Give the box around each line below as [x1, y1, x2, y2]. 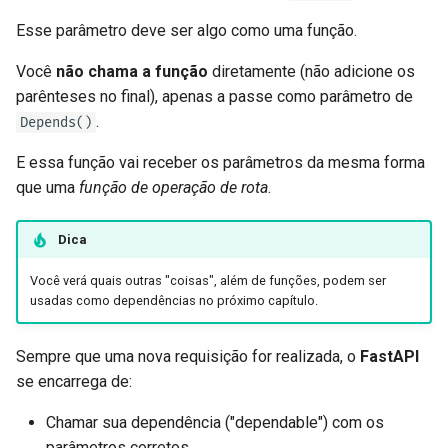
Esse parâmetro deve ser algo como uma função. [16, 21, 357, 41]
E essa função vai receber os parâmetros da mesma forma [16, 153, 425, 173]
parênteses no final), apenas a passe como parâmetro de [16, 87, 413, 107]
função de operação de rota [79, 178, 268, 198]
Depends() [20, 114, 92, 132]
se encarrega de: [16, 372, 132, 392]
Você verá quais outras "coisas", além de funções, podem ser [29, 272, 386, 288]
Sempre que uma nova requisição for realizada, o [16, 347, 360, 367]
